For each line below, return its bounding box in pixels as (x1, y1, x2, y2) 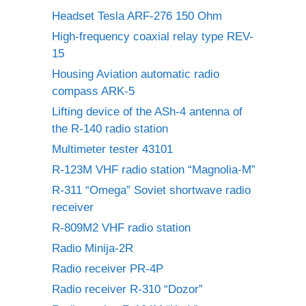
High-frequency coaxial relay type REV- (52, 30, 253, 43)
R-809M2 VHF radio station (52, 221, 191, 234)
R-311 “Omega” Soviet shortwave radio (52, 184, 251, 197)
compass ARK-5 (52, 85, 135, 98)
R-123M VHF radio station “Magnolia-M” (52, 163, 255, 176)
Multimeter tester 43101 (52, 143, 173, 156)
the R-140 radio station (52, 122, 168, 135)
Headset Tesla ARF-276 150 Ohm (52, 10, 222, 23)
